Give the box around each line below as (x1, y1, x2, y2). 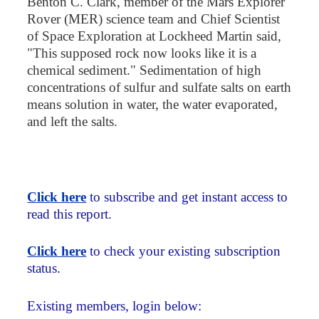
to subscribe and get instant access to (86, 189, 288, 204)
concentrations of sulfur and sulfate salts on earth (27, 80, 292, 95)
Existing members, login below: (27, 298, 202, 314)
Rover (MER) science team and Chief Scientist (27, 11, 281, 27)
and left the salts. (27, 114, 118, 130)
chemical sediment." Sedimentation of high (27, 63, 262, 78)
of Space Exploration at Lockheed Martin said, (27, 28, 282, 44)
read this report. (27, 206, 113, 221)
